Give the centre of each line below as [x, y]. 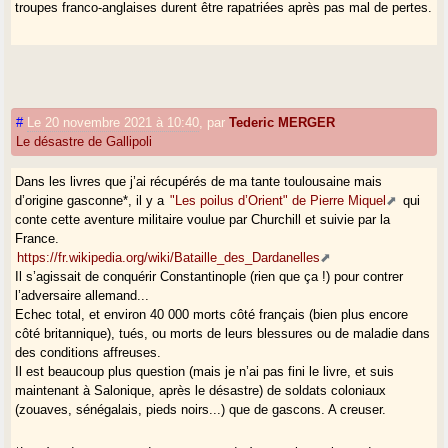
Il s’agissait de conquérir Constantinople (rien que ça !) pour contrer [209, 277]
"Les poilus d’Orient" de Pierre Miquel [278, 201]
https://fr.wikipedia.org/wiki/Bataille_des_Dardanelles [169, 258]
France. [37, 239]
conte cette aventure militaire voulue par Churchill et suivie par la [203, 220]
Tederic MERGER [282, 123]
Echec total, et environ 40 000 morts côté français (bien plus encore [212, 315]
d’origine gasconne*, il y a [92, 201]
